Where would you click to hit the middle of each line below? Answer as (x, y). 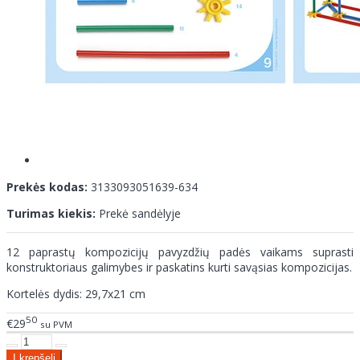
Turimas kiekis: (51, 214)
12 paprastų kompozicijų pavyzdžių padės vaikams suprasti (180, 252)
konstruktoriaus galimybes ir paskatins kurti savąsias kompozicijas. (179, 268)
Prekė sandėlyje (140, 214)
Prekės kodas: (47, 187)
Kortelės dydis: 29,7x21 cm (76, 294)
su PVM (56, 324)
